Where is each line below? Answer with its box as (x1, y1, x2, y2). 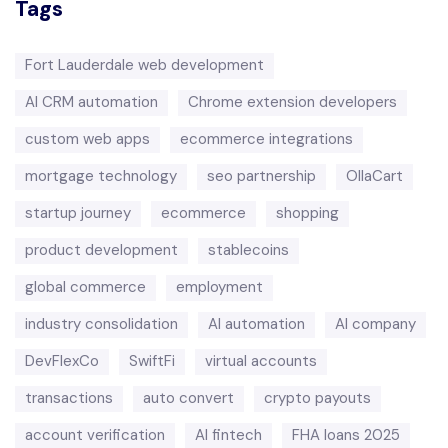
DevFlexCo (25, 351, 99, 371)
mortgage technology (25, 166, 177, 186)
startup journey (25, 203, 131, 223)
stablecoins (208, 240, 289, 260)
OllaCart (346, 166, 403, 186)
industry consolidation (25, 314, 178, 334)
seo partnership (207, 166, 316, 186)
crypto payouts (264, 388, 371, 408)
